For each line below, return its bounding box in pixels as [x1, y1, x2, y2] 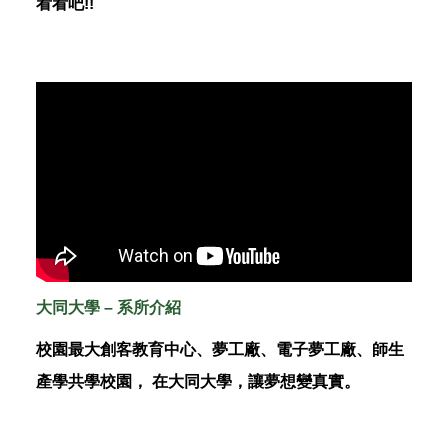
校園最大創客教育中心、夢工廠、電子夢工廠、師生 [35, 341, 404, 359]
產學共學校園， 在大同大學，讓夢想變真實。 [35, 373, 360, 391]
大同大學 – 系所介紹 [35, 299, 181, 317]
